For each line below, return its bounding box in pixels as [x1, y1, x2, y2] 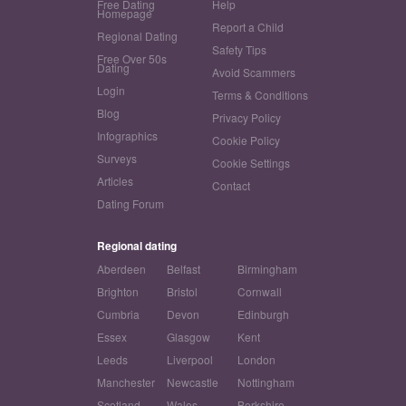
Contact [212, 178, 250, 194]
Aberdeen [96, 261, 146, 277]
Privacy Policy [212, 110, 281, 126]
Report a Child [212, 19, 284, 35]
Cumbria [96, 306, 140, 323]
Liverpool [167, 352, 214, 368]
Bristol [167, 284, 198, 300]
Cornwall [237, 284, 282, 300]
